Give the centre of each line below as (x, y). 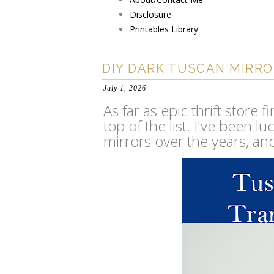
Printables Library (164, 29)
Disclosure (150, 14)
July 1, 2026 (125, 88)
